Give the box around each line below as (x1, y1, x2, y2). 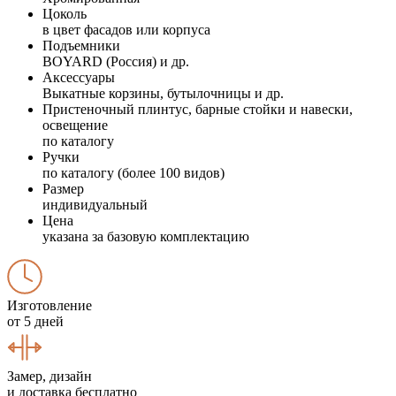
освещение (42, 117, 108, 133)
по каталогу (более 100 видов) (42, 164, 225, 180)
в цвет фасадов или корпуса (42, 21, 210, 37)
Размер (42, 180, 84, 196)
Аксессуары (42, 69, 115, 85)
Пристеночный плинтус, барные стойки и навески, (42, 101, 353, 117)
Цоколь (42, 5, 87, 21)
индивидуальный (42, 196, 148, 212)
